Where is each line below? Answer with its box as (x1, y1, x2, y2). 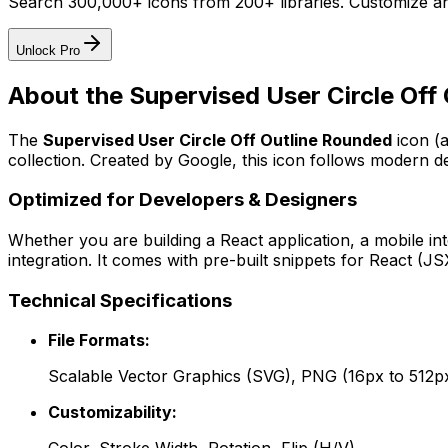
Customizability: (48, 402, 177, 423)
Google (178, 149, 232, 170)
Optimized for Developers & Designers (8, 188, 357, 212)
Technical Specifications (8, 288, 232, 312)
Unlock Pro (16, 42, 80, 58)
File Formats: (48, 330, 150, 351)
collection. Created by (8, 149, 178, 170)
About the (8, 80, 129, 110)
